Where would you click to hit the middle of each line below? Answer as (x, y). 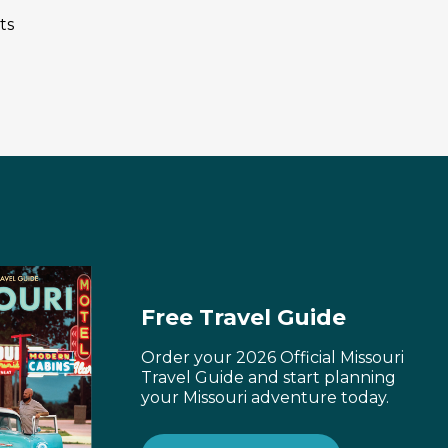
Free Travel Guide (244, 317)
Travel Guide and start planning (269, 377)
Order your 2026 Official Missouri (273, 357)
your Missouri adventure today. (265, 397)
